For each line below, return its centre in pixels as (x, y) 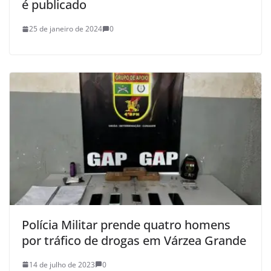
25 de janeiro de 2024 (66, 29)
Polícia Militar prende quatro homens (126, 224)
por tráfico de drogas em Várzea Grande (134, 240)
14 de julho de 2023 (62, 264)
